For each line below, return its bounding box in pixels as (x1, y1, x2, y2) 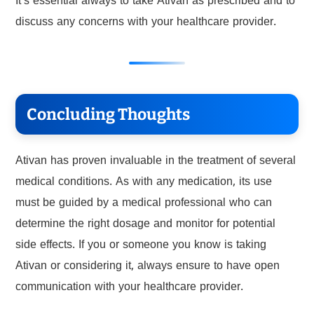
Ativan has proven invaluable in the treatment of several (15, 154, 296, 170)
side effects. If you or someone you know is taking (15, 238, 266, 254)
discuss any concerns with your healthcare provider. (15, 15, 276, 32)
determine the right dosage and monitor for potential (15, 217, 275, 233)
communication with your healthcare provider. (15, 280, 243, 296)
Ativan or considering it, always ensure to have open (15, 259, 280, 275)
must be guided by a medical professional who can (15, 196, 272, 212)
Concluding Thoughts (26, 104, 190, 125)
